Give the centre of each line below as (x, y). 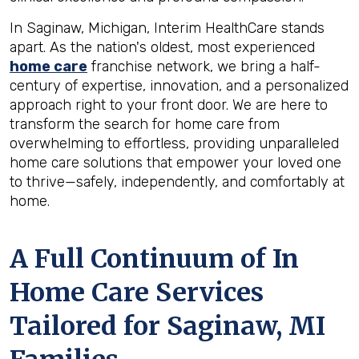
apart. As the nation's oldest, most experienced (162, 47)
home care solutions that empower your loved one (175, 163)
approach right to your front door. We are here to (169, 105)
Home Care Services (137, 292)
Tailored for (88, 326)
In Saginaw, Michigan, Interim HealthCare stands (167, 28)
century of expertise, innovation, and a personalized (179, 86)
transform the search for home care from (145, 124)
